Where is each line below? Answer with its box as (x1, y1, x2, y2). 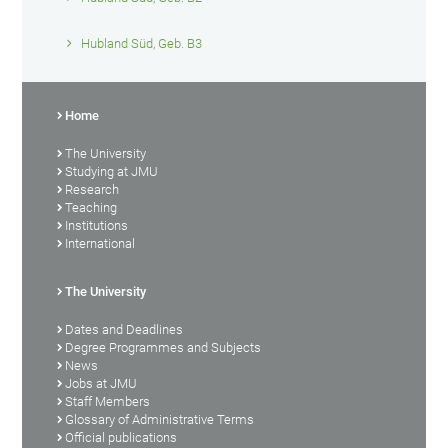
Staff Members (65, 393, 151, 409)
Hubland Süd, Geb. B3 (81, 35, 203, 51)
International (65, 235, 136, 251)
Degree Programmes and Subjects (65, 339, 262, 355)
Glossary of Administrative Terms (65, 411, 255, 427)
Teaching (65, 199, 118, 215)
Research (65, 181, 120, 197)
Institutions (65, 217, 129, 233)
